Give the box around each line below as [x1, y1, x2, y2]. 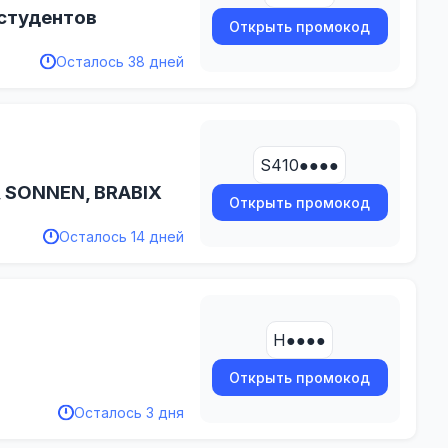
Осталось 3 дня [73, 403, 184, 421]
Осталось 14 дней [58, 228, 184, 246]
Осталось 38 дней [55, 52, 184, 70]
